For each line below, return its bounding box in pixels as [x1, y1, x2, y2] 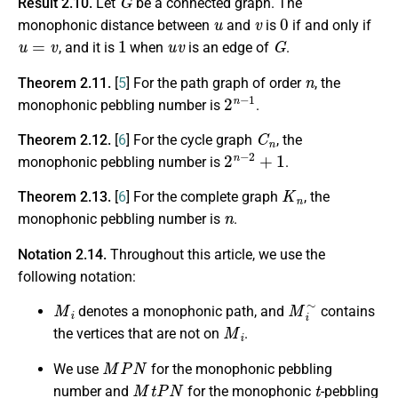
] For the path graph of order [126, 74, 305, 92]
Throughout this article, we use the [110, 245, 325, 263]
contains [316, 303, 375, 321]
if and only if [288, 17, 371, 35]
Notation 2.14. [18, 245, 110, 263]
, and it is [58, 39, 118, 57]
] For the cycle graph [126, 131, 256, 149]
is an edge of [185, 39, 274, 57]
